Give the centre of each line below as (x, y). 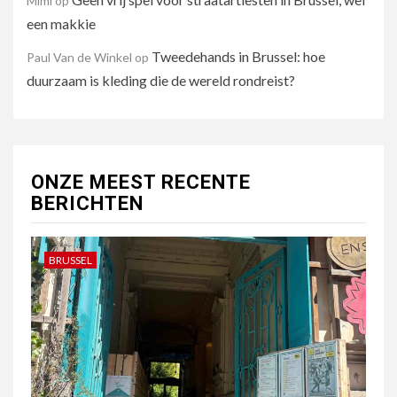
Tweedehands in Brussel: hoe (238, 56)
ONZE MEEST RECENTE (141, 182)
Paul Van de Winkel (79, 57)
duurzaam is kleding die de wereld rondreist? (163, 80)
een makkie (62, 23)
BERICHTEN (87, 203)
